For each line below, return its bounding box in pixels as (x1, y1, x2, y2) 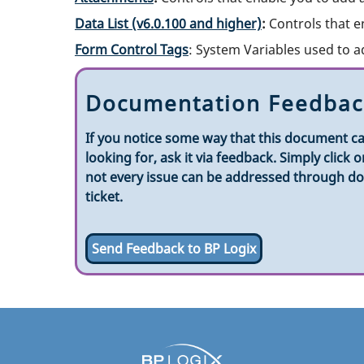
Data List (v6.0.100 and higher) (75, 14, 262, 32)
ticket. (85, 187, 123, 206)
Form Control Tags (75, 40, 188, 58)
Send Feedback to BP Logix (92, 239, 256, 258)
